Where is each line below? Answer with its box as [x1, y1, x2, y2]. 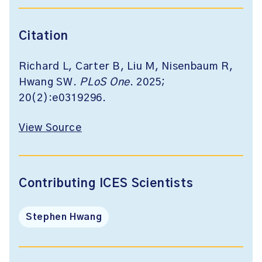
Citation [19, 30, 68, 42]
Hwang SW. [19, 77, 80, 88]
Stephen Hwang [26, 212, 102, 222]
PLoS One [80, 77, 130, 88]
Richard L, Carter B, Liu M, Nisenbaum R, [19, 61, 233, 72]
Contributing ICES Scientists [19, 178, 194, 189]
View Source [19, 123, 82, 133]
